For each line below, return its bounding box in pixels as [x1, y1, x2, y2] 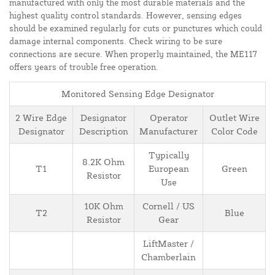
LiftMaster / [143, 238, 194, 250]
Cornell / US [142, 200, 195, 212]
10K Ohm [83, 200, 123, 212]
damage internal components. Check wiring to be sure [9, 36, 222, 47]
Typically [148, 149, 189, 161]
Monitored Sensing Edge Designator [61, 88, 214, 100]
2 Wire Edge [15, 112, 67, 124]
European [148, 163, 189, 175]
